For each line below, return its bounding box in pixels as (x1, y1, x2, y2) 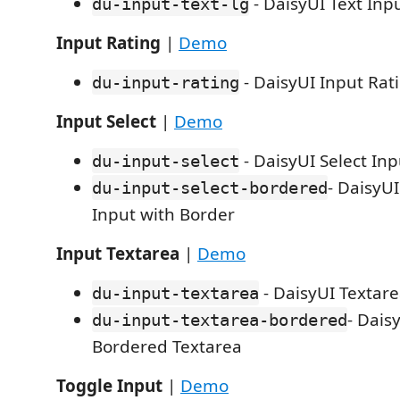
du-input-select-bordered (92, 178, 328, 197)
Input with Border (92, 203, 235, 226)
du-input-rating (92, 72, 239, 92)
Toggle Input (56, 374, 162, 397)
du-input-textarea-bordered (92, 310, 347, 329)
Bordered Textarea (92, 335, 242, 358)
